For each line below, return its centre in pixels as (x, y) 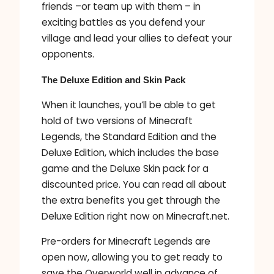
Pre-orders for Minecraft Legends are (126, 242)
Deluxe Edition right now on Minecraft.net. (135, 216)
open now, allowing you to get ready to (132, 257)
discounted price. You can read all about (134, 184)
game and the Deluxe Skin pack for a (125, 168)
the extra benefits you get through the (131, 200)
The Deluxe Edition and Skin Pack (113, 80)
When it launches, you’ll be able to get (129, 105)
